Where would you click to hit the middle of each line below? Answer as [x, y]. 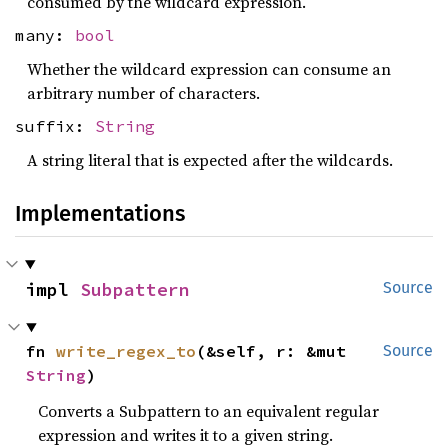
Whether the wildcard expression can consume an [209, 68]
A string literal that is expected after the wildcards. [210, 159]
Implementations [100, 213]
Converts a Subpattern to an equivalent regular [209, 410]
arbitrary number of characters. [143, 92]
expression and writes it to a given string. [186, 434]
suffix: [55, 126]
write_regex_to [126, 350]
